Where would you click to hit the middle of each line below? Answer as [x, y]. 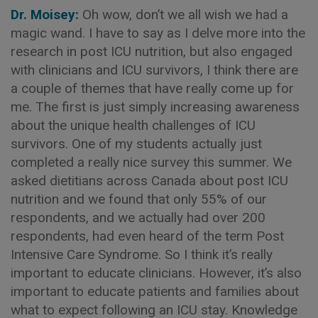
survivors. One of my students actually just [136, 143]
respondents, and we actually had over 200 [138, 217]
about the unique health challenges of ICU [133, 125]
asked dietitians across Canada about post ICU [149, 180]
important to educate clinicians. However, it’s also [156, 273]
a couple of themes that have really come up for [152, 88]
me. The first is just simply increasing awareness [155, 106]
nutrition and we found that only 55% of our [139, 199]
